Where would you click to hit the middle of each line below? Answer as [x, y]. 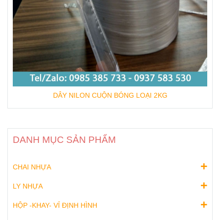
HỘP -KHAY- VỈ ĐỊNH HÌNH [55, 206]
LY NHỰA [28, 186]
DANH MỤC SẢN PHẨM [64, 140]
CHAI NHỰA [32, 167]
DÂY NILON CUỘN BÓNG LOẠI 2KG [110, 96]
